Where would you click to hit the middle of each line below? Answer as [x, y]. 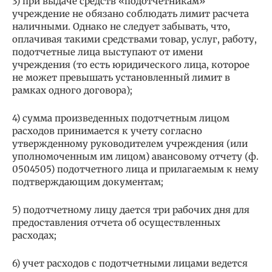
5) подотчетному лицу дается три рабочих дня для [131, 210]
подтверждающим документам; [88, 182]
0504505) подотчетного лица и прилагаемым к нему [135, 169]
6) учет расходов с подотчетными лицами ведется [130, 263]
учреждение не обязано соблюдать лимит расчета [131, 14]
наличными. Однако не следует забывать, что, [121, 27]
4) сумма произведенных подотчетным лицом [121, 118]
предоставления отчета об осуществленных [116, 223]
